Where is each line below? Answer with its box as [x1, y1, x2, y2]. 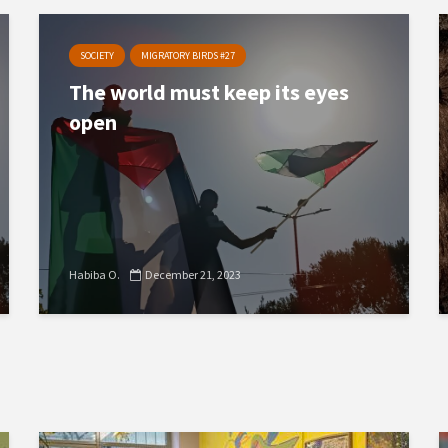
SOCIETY [80, 49, 114, 62]
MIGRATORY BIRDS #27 [141, 49, 235, 62]
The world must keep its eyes [69, 78, 349, 106]
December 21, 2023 [145, 267, 241, 282]
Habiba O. [69, 267, 120, 282]
